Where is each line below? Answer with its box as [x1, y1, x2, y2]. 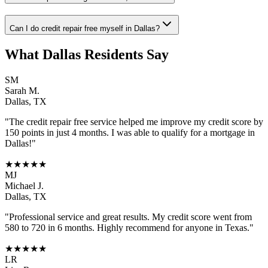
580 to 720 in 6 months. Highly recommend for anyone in [5, 222, 225, 233]
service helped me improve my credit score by [88, 116, 263, 127]
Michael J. [5, 180, 44, 191]
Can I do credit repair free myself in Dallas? [10, 24, 160, 33]
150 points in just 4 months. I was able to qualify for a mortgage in [5, 127, 255, 138]
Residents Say [81, 47, 169, 63]
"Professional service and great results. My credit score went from [5, 211, 252, 222]
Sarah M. [5, 85, 39, 96]
